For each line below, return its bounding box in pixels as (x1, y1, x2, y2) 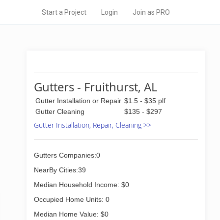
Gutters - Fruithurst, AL (34, 79, 157, 95)
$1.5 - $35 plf (124, 97, 165, 105)
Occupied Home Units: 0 (34, 195, 110, 203)
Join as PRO (133, 8, 170, 16)
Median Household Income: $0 (34, 181, 129, 189)
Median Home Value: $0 (34, 210, 109, 218)
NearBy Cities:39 (34, 166, 86, 174)
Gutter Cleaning (35, 108, 84, 115)
